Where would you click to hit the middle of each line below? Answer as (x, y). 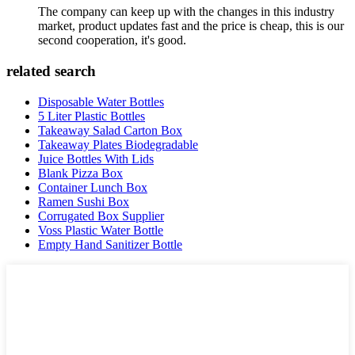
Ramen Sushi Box (84, 201)
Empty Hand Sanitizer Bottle (110, 244)
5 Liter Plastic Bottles (92, 116)
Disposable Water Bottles (101, 101)
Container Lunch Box (93, 187)
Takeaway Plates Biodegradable (118, 144)
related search (51, 71)
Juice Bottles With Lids (96, 158)
